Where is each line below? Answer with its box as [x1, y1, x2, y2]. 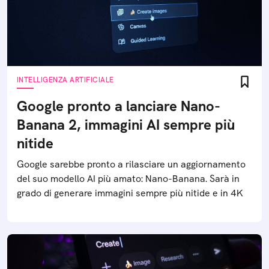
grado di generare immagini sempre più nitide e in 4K [17, 187, 243, 199]
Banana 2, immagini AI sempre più [17, 115, 235, 134]
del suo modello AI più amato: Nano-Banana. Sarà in [17, 172, 240, 185]
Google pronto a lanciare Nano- [17, 97, 220, 115]
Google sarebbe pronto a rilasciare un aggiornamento [17, 158, 246, 171]
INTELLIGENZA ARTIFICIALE [17, 75, 114, 85]
